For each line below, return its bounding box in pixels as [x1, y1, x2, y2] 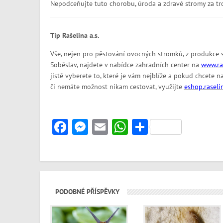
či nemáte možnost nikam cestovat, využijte [50, 82, 182, 91]
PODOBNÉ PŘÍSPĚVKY [55, 187, 119, 196]
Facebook [68, 117, 132, 136]
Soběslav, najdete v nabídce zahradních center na [50, 60, 201, 69]
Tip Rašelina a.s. [50, 31, 99, 40]
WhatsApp [127, 117, 197, 136]
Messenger [88, 117, 160, 136]
